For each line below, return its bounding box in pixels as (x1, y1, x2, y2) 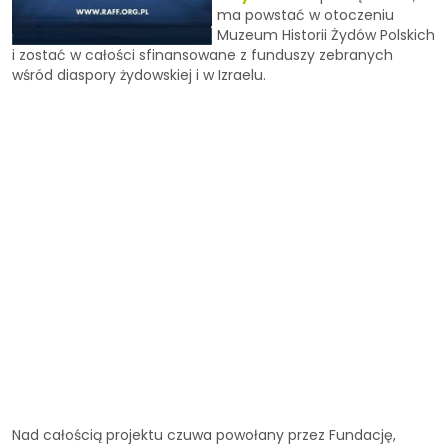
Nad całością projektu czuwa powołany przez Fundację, (12, 425, 396, 446)
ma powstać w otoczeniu (217, 5, 394, 26)
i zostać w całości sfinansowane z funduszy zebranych (12, 45, 393, 66)
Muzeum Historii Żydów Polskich (217, 25, 435, 46)
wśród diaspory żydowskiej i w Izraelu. (12, 65, 266, 86)
